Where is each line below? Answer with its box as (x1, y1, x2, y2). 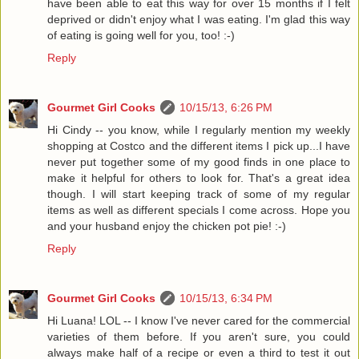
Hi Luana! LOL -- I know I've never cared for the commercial (47, 313, 350, 327)
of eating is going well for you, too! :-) (47, 28, 235, 42)
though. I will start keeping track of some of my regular (47, 187, 350, 200)
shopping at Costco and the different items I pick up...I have (47, 139, 350, 152)
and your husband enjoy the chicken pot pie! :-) (47, 219, 286, 232)
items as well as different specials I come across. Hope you (47, 203, 350, 216)
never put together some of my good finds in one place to (47, 155, 350, 168)
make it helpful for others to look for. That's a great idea (47, 171, 350, 184)
